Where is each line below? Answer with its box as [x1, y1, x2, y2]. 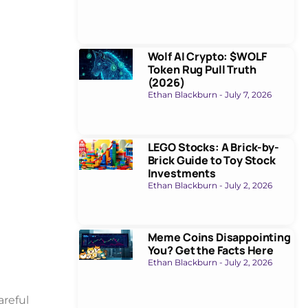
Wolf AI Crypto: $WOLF [147, 49, 267, 65]
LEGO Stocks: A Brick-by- [147, 139, 279, 155]
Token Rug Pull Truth [147, 62, 256, 78]
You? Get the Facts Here [147, 242, 274, 258]
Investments [147, 165, 216, 181]
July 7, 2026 [222, 89, 272, 100]
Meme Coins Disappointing [147, 229, 291, 245]
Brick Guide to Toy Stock [147, 152, 276, 168]
